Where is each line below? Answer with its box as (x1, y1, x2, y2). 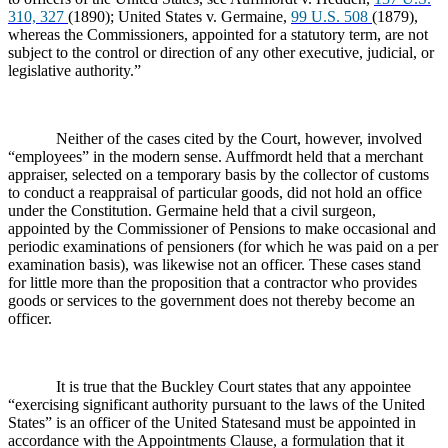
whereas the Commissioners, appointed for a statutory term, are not (8, 25, 428, 43)
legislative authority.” (8, 61, 141, 79)
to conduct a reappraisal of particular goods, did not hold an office (8, 183, 422, 201)
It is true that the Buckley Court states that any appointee (56, 377, 411, 395)
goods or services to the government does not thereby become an (8, 291, 415, 309)
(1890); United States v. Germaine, (68, 7, 291, 25)
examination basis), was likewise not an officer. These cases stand (8, 255, 421, 273)
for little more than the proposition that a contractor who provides (8, 273, 417, 291)
